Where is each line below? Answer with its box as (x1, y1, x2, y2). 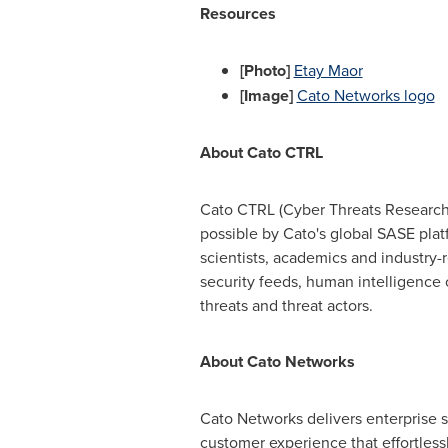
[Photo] (239, 59, 294, 82)
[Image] (239, 84, 293, 107)
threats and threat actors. (199, 294, 373, 316)
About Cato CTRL (199, 141, 323, 164)
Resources (199, 2, 276, 25)
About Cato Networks (199, 350, 355, 373)
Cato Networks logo (296, 84, 435, 106)
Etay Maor (293, 59, 363, 81)
